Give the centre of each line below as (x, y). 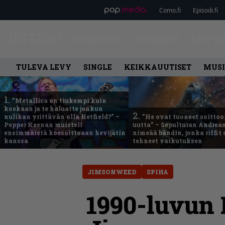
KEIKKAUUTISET (158, 67)
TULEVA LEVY (44, 67)
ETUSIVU (95, 39)
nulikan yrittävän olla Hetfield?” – (62, 117)
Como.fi (170, 10)
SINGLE (98, 67)
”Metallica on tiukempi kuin (59, 100)
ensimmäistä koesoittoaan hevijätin (65, 133)
